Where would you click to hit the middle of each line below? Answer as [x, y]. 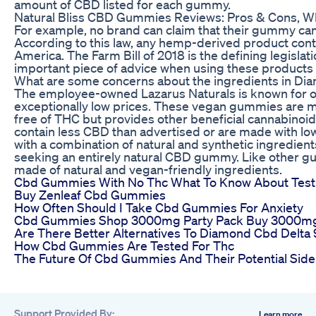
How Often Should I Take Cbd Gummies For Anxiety [159, 207]
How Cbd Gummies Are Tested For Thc [124, 245]
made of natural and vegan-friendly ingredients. [148, 169]
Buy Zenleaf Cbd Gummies [90, 194]
